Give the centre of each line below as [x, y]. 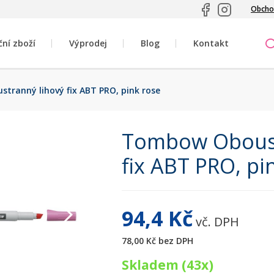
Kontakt [211, 43]
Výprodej [88, 43]
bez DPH [175, 241]
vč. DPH [216, 222]
